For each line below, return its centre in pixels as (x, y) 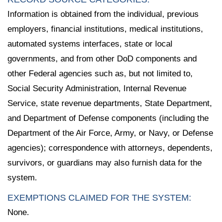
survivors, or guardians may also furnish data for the (105, 163)
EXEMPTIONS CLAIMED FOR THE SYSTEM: (99, 198)
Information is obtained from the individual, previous (103, 14)
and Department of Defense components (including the (108, 118)
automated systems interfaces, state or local (90, 44)
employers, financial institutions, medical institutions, (105, 29)
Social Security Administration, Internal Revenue (97, 88)
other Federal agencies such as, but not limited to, (100, 73)
